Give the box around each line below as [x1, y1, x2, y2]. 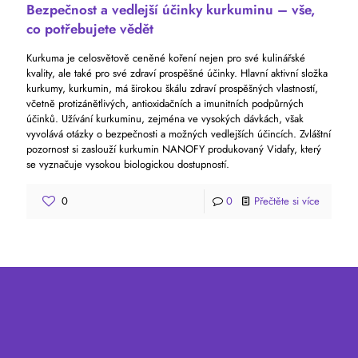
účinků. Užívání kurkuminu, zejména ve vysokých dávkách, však [26, 111, 304, 127]
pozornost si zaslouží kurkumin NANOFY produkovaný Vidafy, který [26, 141, 321, 157]
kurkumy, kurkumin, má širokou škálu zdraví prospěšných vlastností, [26, 81, 318, 97]
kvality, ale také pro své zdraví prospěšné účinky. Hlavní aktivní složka [26, 66, 328, 82]
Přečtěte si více [254, 193, 320, 209]
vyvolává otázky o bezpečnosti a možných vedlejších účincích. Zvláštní [26, 126, 331, 142]
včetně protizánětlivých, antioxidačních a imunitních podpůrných [26, 96, 304, 112]
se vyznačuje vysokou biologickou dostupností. [26, 157, 229, 173]
